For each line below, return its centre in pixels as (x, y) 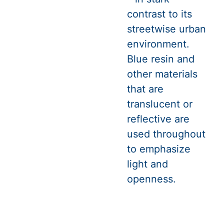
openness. (151, 179)
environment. (158, 44)
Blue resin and (161, 59)
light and (147, 164)
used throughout (166, 134)
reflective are (158, 119)
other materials (162, 74)
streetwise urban (166, 29)
